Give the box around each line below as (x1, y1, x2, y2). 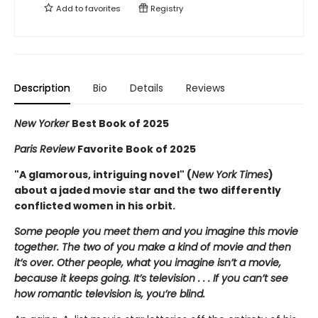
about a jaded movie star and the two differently (14, 183, 281, 198)
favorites (85, 3, 121, 15)
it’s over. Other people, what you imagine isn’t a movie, (14, 256, 281, 270)
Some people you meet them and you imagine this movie (14, 224, 298, 239)
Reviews (186, 81, 225, 96)
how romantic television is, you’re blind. (14, 287, 205, 302)
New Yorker (14, 116, 72, 131)
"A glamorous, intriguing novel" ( (14, 168, 192, 182)
